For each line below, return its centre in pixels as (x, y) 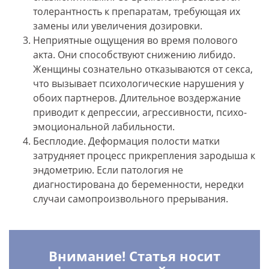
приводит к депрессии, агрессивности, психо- (140, 113)
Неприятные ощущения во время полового (135, 41)
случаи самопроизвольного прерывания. (131, 199)
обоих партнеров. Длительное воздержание (137, 98)
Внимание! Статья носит (134, 256)
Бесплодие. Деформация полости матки (126, 141)
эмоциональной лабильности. (104, 127)
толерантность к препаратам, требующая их (137, 12)
